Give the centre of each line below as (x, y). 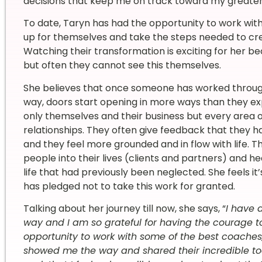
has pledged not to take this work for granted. (129, 186)
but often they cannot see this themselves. (122, 65)
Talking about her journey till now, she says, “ (124, 208)
